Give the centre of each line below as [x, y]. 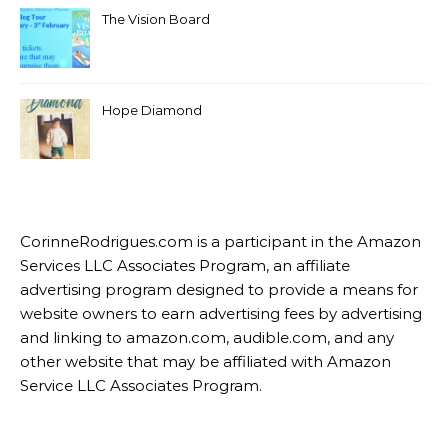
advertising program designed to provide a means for [219, 290]
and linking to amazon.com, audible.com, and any [207, 338]
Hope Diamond [152, 110]
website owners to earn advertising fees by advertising [221, 314]
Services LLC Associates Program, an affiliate [185, 266]
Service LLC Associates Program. [141, 386]
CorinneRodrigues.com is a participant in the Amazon [220, 242]
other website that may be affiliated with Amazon [205, 362]
